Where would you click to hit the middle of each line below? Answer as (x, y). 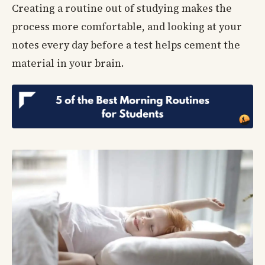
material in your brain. (68, 63)
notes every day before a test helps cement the (126, 45)
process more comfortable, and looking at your (127, 26)
